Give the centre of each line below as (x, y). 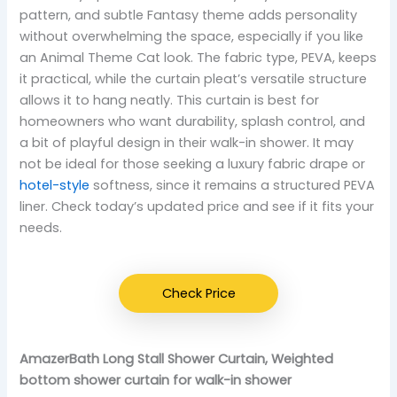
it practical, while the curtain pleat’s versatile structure (194, 79)
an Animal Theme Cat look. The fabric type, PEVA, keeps (198, 58)
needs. (41, 228)
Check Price (198, 294)
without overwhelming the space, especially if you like (192, 37)
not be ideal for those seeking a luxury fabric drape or (193, 164)
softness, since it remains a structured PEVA (233, 186)
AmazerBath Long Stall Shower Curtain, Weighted (177, 359)
